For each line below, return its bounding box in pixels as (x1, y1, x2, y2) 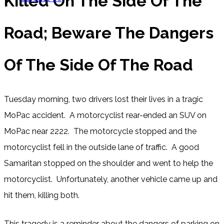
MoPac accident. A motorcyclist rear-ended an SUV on (4, 110, 206, 120)
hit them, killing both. (4, 190, 79, 200)
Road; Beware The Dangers (4, 23, 213, 42)
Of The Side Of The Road (4, 55, 193, 74)
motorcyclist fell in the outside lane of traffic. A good (4, 142, 199, 152)
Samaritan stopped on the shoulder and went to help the (4, 158, 213, 168)
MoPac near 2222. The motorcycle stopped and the (4, 126, 196, 136)
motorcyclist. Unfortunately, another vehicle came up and (4, 174, 217, 184)
